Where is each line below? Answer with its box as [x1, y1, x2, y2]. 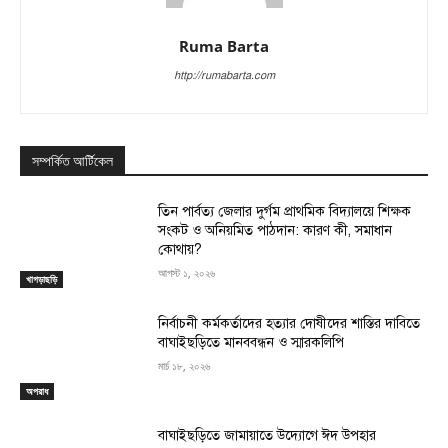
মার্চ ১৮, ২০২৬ [158, 357, 211, 373]
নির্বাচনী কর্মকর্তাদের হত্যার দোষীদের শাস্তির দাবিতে [158, 314, 421, 332]
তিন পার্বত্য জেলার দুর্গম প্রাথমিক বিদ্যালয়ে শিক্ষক [158, 203, 412, 221]
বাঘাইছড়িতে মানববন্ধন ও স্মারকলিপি [158, 333, 345, 351]
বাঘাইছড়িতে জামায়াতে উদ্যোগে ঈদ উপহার [158, 426, 385, 444]
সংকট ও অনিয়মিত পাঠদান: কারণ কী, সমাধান [158, 222, 393, 240]
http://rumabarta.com [173, 69, 275, 83]
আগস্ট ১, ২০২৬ [158, 265, 216, 281]
